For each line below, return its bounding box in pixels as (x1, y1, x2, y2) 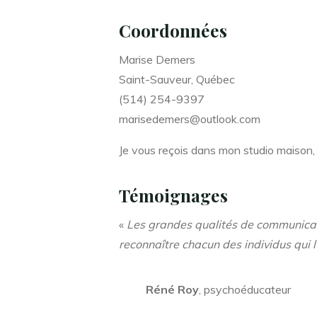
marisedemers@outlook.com (119, 111, 260, 126)
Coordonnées (119, 18, 227, 42)
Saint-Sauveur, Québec (119, 71, 235, 86)
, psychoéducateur (199, 282, 291, 297)
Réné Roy (146, 282, 199, 297)
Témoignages (119, 184, 228, 207)
